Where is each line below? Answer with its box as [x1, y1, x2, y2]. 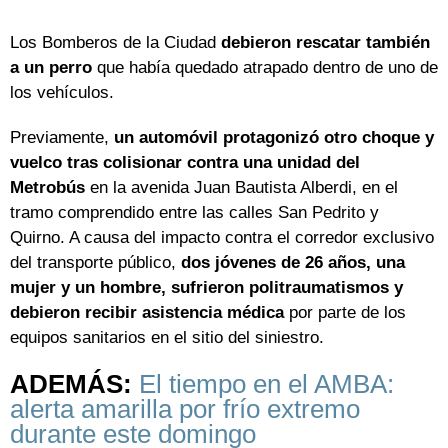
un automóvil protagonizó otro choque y [114, 128, 434, 148]
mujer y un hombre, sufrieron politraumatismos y [10, 278, 403, 298]
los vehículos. [10, 83, 114, 103]
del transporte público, [10, 253, 181, 273]
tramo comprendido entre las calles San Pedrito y [10, 203, 379, 223]
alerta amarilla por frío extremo [10, 394, 360, 423]
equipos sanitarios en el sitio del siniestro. [10, 328, 324, 348]
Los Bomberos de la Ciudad [10, 33, 221, 53]
